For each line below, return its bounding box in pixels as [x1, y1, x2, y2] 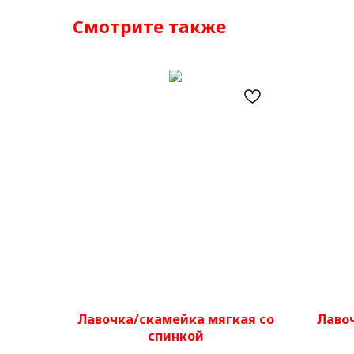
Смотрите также [73, 14, 226, 38]
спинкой [147, 327, 204, 345]
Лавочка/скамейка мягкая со [77, 311, 274, 328]
